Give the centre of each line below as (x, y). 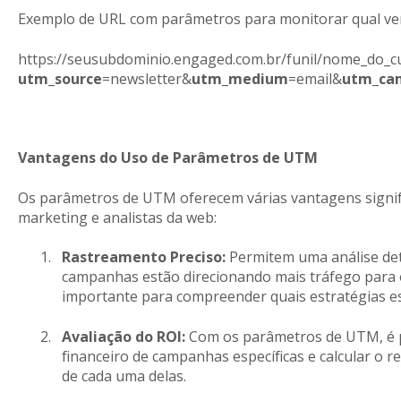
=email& (315, 78)
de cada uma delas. (124, 375)
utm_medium (239, 78)
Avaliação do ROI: (123, 336)
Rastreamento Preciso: (143, 257)
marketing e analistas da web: (117, 217)
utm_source (60, 78)
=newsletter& (146, 78)
